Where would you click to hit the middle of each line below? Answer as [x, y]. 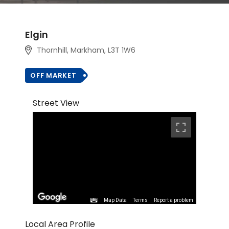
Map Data [115, 200]
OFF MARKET [53, 75]
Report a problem [174, 200]
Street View [56, 103]
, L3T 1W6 [120, 50]
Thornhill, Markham [70, 50]
